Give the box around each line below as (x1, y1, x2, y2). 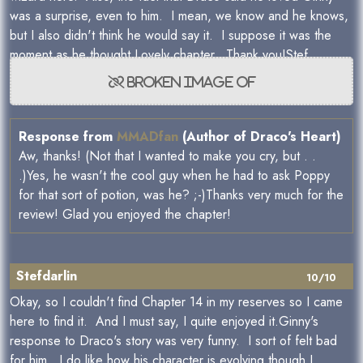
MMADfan (117, 127, 178, 147)
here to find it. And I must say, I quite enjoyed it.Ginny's (10, 312, 318, 331)
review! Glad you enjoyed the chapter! (19, 205, 231, 224)
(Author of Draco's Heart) (178, 127, 341, 147)
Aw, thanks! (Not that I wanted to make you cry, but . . (19, 147, 316, 166)
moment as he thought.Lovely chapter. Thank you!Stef (10, 45, 308, 65)
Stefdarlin (16, 267, 77, 286)
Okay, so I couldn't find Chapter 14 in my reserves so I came (10, 293, 343, 312)
